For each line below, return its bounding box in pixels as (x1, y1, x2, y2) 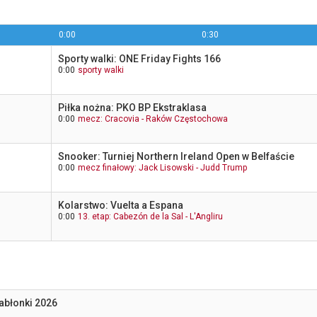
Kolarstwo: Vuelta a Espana (58, 200, 184, 211)
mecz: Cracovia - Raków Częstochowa (78, 114, 229, 124)
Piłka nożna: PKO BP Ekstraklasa (58, 102, 207, 113)
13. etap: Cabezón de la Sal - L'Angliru (78, 212, 224, 221)
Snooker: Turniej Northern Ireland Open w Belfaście (58, 151, 295, 162)
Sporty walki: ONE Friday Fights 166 (58, 53, 221, 64)
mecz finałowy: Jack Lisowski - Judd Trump (78, 163, 248, 173)
